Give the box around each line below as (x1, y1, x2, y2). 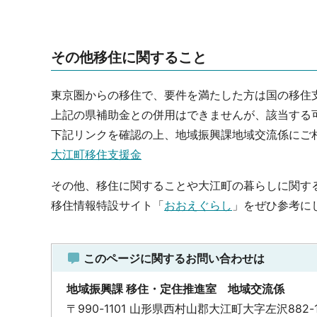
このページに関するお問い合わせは (81, 251, 265, 265)
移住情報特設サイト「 (51, 198, 164, 212)
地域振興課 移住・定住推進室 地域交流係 (67, 282, 284, 296)
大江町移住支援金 (51, 147, 142, 161)
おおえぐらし (164, 198, 232, 212)
